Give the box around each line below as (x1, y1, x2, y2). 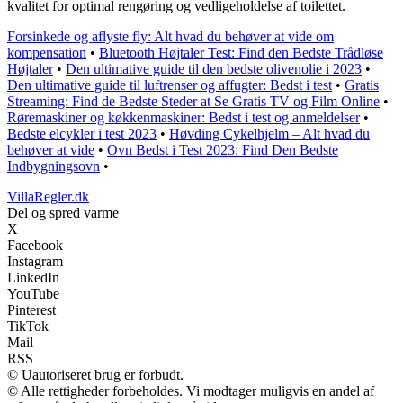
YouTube (7, 286, 59, 302)
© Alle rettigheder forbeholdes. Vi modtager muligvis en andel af (7, 383, 374, 399)
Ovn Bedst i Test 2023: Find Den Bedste (107, 142, 338, 158)
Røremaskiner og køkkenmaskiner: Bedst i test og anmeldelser (7, 110, 360, 126)
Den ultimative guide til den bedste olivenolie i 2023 (66, 61, 362, 77)
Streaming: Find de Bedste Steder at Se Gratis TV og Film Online (7, 94, 380, 110)
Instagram (7, 254, 63, 270)
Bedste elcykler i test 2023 (7, 126, 157, 142)
